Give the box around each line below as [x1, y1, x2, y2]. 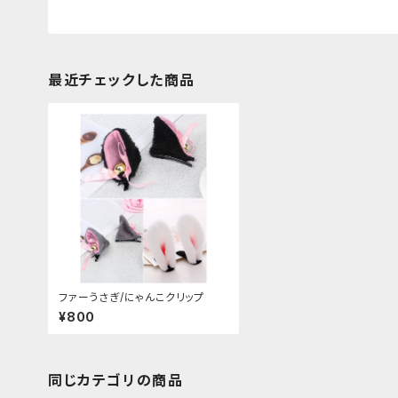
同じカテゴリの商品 [48, 371, 184, 390]
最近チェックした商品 [48, 71, 196, 89]
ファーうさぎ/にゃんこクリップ [59, 291, 204, 305]
